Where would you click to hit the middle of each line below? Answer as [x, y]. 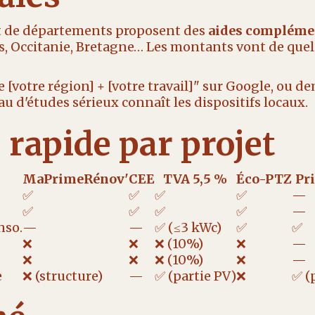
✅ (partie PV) [195, 276]
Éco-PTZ [264, 179]
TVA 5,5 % [195, 179]
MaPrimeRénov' [75, 179]
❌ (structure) [62, 276]
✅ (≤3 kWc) [188, 227]
